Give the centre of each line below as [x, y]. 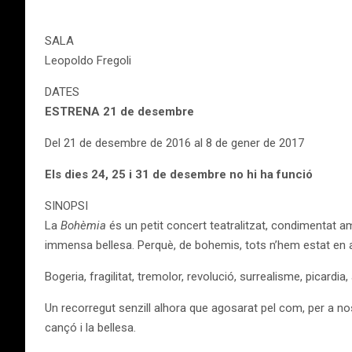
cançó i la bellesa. [90, 328]
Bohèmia [83, 225]
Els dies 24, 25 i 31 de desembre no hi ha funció [179, 174]
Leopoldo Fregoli [88, 60]
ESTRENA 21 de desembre [119, 112]
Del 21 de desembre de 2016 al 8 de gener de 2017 [174, 143]
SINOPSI [66, 206]
